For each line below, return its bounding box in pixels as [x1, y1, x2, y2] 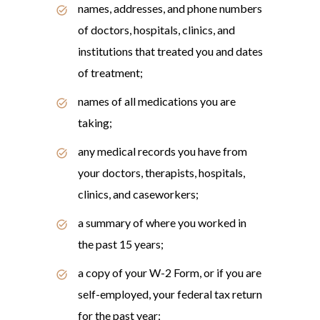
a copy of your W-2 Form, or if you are [78, 266, 261, 279]
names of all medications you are [78, 94, 236, 108]
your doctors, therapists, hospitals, [78, 166, 245, 179]
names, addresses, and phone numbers [78, 1, 262, 15]
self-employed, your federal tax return [78, 287, 262, 301]
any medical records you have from [78, 144, 247, 158]
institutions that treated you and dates [78, 44, 263, 58]
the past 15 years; [78, 237, 164, 251]
